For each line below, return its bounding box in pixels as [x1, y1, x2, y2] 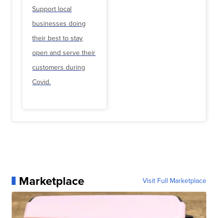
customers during [32, 62, 86, 73]
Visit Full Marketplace [142, 175, 206, 186]
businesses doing [32, 18, 86, 29]
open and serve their [32, 48, 96, 58]
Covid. [32, 77, 51, 88]
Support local [32, 4, 72, 15]
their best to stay [32, 33, 83, 44]
